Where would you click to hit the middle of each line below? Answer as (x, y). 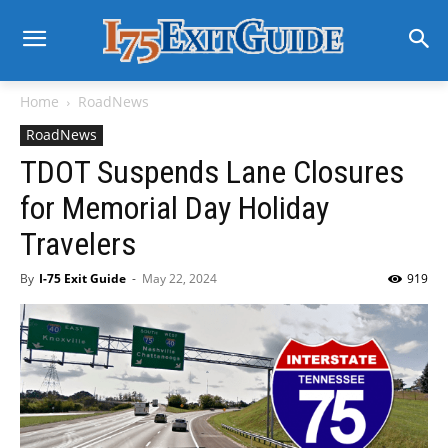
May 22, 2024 (179, 278)
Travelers (78, 244)
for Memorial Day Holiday (174, 208)
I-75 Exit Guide (82, 278)
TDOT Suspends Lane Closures (212, 172)
